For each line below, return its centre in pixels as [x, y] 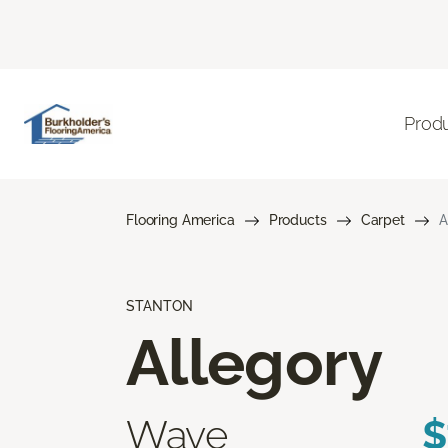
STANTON [159, 305]
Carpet [382, 219]
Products [297, 219]
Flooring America [180, 219]
